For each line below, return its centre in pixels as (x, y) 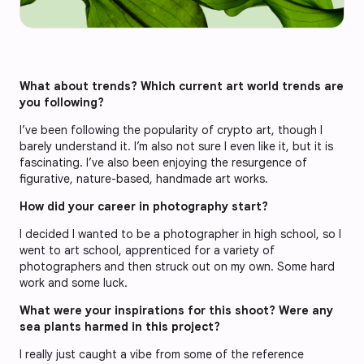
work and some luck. (74, 282)
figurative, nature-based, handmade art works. (144, 178)
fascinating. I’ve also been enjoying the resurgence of (163, 162)
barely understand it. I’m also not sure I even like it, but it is (176, 146)
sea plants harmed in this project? (121, 326)
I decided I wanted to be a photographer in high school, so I (180, 234)
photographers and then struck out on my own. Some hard (177, 266)
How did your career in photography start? (145, 206)
